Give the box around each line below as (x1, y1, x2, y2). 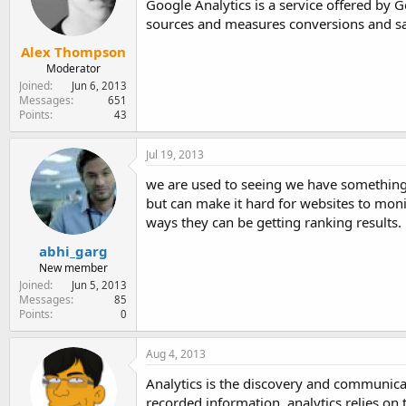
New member (38, 259, 108, 275)
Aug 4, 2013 (146, 345, 206, 362)
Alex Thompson (20, 43, 126, 61)
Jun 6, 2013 (72, 79, 127, 92)
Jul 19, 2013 (146, 147, 204, 162)
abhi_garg (38, 241, 108, 260)
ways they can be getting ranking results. (146, 213, 401, 231)
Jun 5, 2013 (72, 277, 127, 292)
